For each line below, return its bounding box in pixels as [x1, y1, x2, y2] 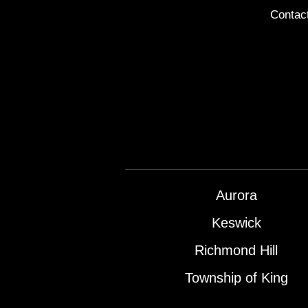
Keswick [211, 215, 261, 230]
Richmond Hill [195, 243, 278, 258]
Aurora [215, 188, 257, 203]
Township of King [184, 270, 288, 285]
